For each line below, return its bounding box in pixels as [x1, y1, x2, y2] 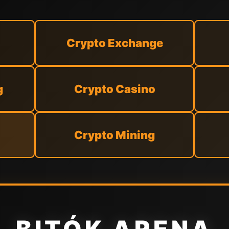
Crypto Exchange [66, 36, 163, 50]
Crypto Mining [74, 128, 155, 142]
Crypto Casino [74, 82, 155, 96]
